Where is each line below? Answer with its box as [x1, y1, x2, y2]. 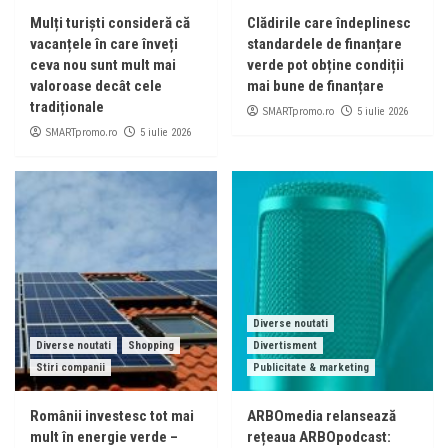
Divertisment [252, 339, 317, 353]
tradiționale [30, 98, 104, 117]
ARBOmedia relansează [246, 407, 396, 426]
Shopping [128, 339, 174, 353]
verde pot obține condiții [246, 56, 404, 75]
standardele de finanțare [246, 35, 402, 54]
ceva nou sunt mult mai [30, 56, 176, 75]
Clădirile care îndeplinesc [246, 14, 411, 33]
